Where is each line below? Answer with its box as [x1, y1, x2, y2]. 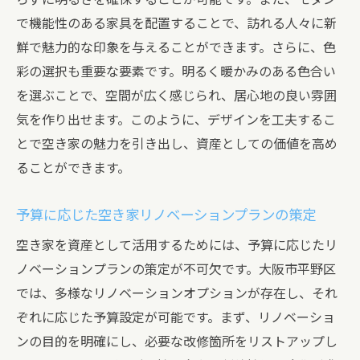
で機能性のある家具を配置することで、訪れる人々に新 [16, 16, 337, 31]
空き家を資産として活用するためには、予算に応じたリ [16, 238, 337, 253]
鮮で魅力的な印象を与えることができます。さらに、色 [16, 40, 336, 55]
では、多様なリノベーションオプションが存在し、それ [16, 286, 337, 301]
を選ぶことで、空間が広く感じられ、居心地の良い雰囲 [16, 88, 337, 104]
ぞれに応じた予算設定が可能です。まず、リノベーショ [16, 310, 335, 325]
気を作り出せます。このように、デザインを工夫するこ [16, 112, 336, 128]
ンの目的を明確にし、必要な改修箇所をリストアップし [16, 334, 337, 350]
